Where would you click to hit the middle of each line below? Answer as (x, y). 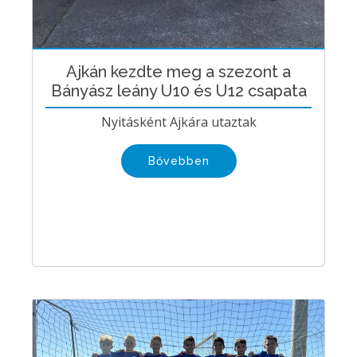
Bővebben (178, 161)
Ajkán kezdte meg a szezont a (178, 71)
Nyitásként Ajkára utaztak (178, 122)
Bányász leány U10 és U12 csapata (178, 90)
